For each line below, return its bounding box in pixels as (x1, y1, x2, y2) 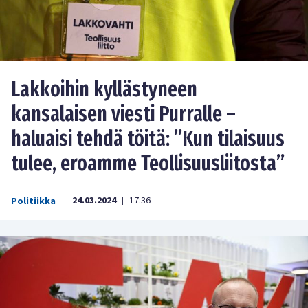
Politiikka (11, 195, 56, 209)
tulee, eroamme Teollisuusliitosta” (11, 151, 285, 177)
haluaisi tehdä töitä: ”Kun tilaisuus (11, 126, 285, 152)
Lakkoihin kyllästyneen (11, 77, 197, 102)
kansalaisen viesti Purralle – (11, 102, 236, 127)
